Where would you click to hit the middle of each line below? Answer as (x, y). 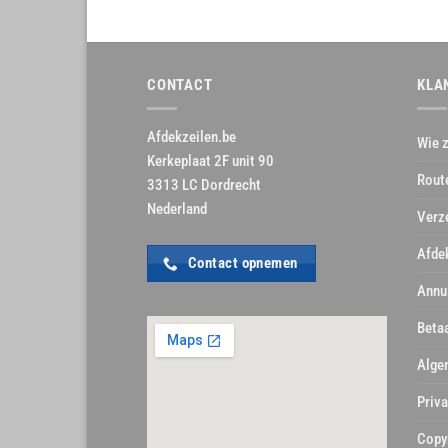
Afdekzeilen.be (191, 137)
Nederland (177, 209)
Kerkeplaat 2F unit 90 (210, 161)
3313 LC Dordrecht (204, 185)
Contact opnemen (243, 263)
